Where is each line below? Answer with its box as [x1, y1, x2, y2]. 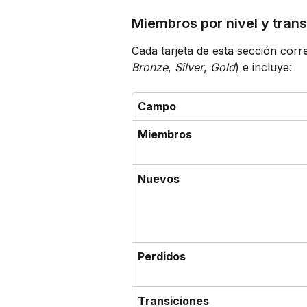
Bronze [132, 60, 168, 75]
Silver [175, 60, 204, 75]
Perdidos [138, 249, 186, 264]
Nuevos [138, 172, 180, 186]
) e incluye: [235, 60, 292, 75]
